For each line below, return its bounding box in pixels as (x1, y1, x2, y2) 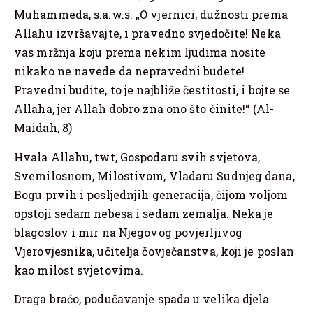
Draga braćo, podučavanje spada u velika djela (14, 291, 270, 307)
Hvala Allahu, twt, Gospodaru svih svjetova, (14, 149, 261, 164)
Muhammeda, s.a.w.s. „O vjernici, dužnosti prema (14, 7, 288, 22)
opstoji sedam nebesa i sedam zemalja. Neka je (14, 205, 274, 221)
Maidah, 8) (14, 120, 72, 136)
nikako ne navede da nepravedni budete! (14, 64, 245, 79)
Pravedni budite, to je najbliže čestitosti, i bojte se (14, 82, 291, 98)
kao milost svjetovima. (14, 262, 144, 277)
